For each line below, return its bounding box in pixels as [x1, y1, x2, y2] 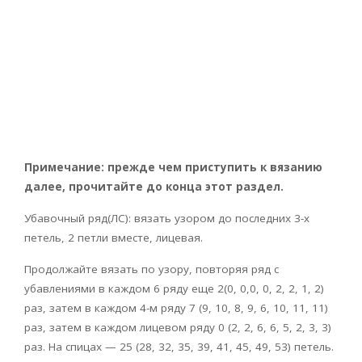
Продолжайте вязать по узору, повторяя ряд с [24, 261, 279, 276]
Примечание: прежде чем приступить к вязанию [24, 159, 322, 175]
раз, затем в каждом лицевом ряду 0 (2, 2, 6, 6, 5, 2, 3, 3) [24, 319, 331, 335]
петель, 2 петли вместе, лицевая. [24, 229, 203, 245]
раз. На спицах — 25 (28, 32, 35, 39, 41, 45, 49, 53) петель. [24, 339, 334, 354]
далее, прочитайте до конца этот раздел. [24, 179, 284, 194]
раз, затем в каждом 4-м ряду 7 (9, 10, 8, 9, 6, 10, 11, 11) [24, 300, 328, 315]
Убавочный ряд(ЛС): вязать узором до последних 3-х [24, 210, 309, 225]
